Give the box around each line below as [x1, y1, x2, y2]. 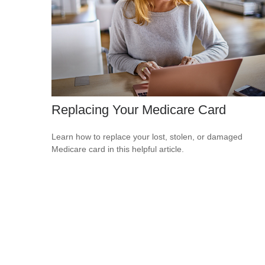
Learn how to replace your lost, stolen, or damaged [51, 131, 243, 141]
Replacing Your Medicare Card [51, 102, 226, 117]
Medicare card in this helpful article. [51, 144, 184, 154]
